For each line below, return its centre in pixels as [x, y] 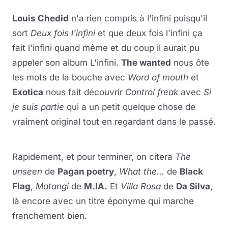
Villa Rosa [141, 186]
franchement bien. [50, 216]
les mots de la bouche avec [69, 77]
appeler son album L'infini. [67, 63]
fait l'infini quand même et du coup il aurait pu [106, 48]
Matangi [52, 186]
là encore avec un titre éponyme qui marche [103, 201]
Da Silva [193, 186]
